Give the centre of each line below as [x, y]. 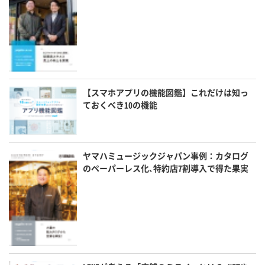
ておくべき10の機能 [120, 104]
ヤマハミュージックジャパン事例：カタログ [166, 155]
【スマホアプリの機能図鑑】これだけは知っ [166, 92]
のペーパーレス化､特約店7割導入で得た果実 [166, 168]
